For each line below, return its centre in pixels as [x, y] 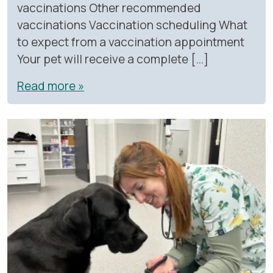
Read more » [51, 86]
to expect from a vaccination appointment [131, 42]
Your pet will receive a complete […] [113, 59]
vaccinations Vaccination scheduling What [132, 25]
